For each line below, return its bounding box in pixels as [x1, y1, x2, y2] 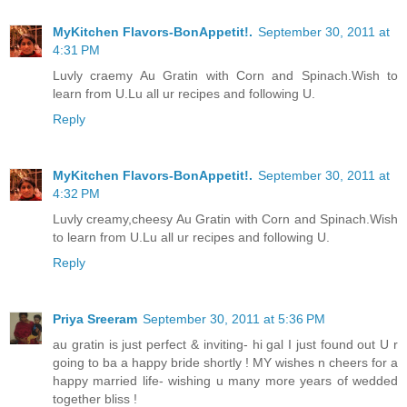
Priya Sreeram [53, 311, 137, 326]
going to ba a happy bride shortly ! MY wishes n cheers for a [53, 354, 398, 370]
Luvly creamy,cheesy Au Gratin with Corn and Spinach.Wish [53, 211, 398, 226]
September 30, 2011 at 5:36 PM [143, 311, 325, 326]
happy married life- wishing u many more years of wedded [53, 372, 398, 388]
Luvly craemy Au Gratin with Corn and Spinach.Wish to [53, 67, 398, 83]
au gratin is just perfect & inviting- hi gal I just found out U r [53, 336, 398, 352]
